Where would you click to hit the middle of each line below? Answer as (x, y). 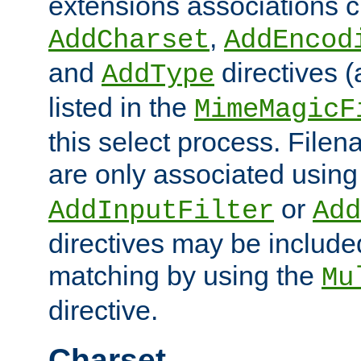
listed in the (121, 107)
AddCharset (129, 40)
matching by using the (185, 275)
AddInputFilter (161, 211)
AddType (158, 75)
